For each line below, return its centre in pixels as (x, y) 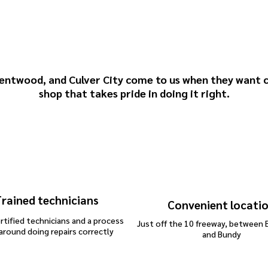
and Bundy (221, 234)
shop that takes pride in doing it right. (134, 93)
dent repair (46, 242)
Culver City (96, 80)
